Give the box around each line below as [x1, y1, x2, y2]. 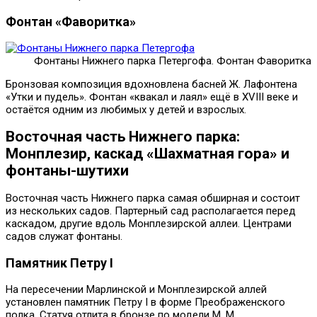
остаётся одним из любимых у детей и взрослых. [6, 103, 246, 117]
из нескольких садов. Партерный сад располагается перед [6, 204, 296, 217]
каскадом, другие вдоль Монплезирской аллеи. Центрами [6, 217, 292, 230]
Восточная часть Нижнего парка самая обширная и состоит [6, 191, 300, 204]
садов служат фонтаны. [6, 229, 122, 243]
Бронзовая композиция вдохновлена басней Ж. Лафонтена [6, 78, 297, 91]
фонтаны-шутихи [6, 162, 129, 180]
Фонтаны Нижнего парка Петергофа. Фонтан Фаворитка [34, 54, 311, 68]
